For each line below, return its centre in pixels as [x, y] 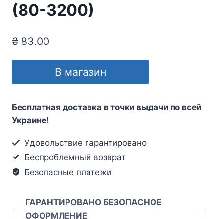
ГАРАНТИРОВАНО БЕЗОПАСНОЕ [93, 202]
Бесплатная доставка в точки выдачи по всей [107, 107]
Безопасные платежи [67, 172]
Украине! [31, 120]
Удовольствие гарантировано [85, 142]
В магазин [80, 72]
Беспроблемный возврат [74, 157]
